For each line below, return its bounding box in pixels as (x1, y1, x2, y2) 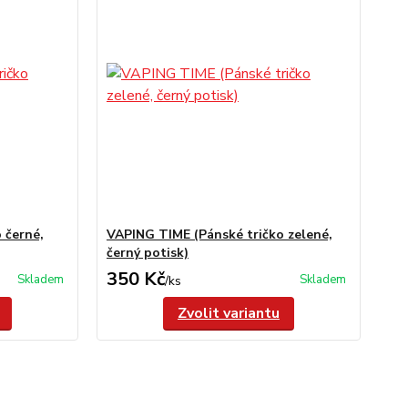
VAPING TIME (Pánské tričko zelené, (106, 226, 332, 243)
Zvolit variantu (177, 303, 280, 323)
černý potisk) (106, 244, 189, 261)
